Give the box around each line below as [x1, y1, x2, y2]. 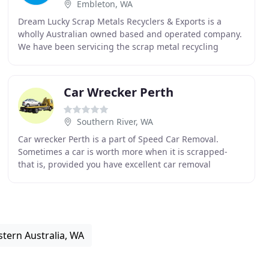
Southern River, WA [76, 116, 153, 127]
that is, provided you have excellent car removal [17, 159, 211, 170]
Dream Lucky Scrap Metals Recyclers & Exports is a [17, 16, 222, 27]
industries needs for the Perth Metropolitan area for [17, 53, 228, 65]
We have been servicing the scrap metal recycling [17, 41, 219, 52]
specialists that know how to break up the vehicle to [17, 171, 226, 183]
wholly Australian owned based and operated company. [17, 28, 242, 40]
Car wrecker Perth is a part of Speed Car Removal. [17, 133, 219, 145]
